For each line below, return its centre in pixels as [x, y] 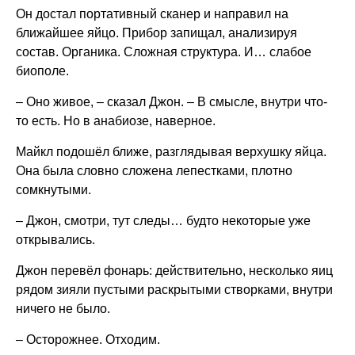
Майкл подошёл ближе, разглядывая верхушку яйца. [171, 152]
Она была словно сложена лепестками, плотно [154, 171]
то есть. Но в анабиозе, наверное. [116, 121]
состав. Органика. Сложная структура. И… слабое [164, 52]
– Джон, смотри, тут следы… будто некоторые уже [163, 221]
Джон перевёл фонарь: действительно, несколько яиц [174, 271]
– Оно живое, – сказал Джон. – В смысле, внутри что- [172, 102]
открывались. [55, 240]
